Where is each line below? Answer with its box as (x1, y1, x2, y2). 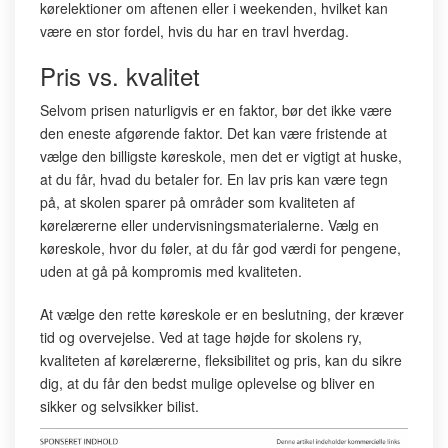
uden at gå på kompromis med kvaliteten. (40, 261, 302, 281)
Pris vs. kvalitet (40, 58, 200, 93)
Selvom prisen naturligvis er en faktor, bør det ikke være (40, 100, 392, 120)
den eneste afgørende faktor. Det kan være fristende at (40, 123, 387, 143)
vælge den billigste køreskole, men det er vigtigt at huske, (40, 146, 402, 166)
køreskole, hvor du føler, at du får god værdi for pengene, (40, 238, 401, 258)
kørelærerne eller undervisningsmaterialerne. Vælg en (40, 215, 379, 235)
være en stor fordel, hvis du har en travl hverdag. (40, 21, 349, 41)
